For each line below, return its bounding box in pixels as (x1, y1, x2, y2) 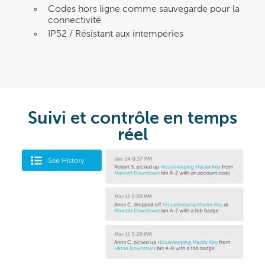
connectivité (48, 15, 101, 25)
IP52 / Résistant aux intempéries (48, 29, 183, 39)
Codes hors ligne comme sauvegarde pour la (48, 4, 240, 14)
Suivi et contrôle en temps (28, 110, 237, 128)
